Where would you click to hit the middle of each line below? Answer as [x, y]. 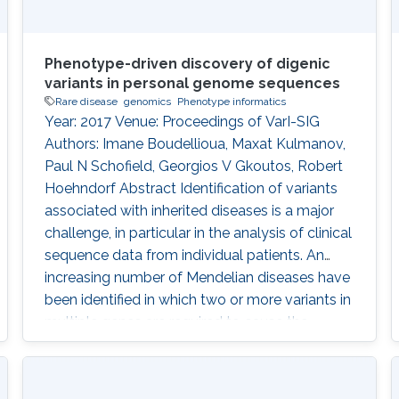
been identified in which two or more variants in [197, 299]
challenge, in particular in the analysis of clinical [198, 232]
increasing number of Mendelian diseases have [197, 277]
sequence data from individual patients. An [184, 255]
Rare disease [86, 101]
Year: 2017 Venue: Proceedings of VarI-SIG [182, 121]
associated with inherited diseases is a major [189, 210]
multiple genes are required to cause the [176, 322]
